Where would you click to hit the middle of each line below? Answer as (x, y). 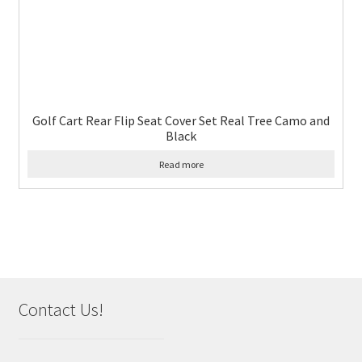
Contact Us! (61, 309)
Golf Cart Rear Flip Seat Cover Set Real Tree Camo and (181, 120)
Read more (181, 164)
